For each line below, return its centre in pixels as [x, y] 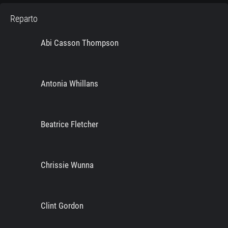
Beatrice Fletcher [69, 124]
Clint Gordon [62, 206]
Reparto [24, 19]
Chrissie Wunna [67, 165]
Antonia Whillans [69, 84]
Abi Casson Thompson [80, 43]
